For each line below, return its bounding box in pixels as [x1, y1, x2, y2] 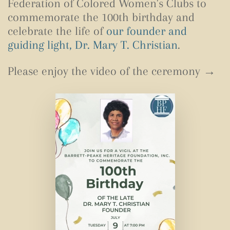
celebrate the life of [8, 24, 106, 37]
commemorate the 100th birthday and [8, 10, 195, 24]
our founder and [106, 24, 187, 37]
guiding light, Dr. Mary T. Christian [8, 37, 178, 51]
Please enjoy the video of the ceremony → [8, 64, 219, 78]
